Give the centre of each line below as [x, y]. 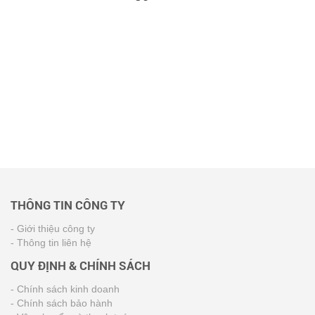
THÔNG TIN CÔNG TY [68, 205]
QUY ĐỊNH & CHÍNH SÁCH [81, 266]
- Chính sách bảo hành [62, 303]
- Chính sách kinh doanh [65, 289]
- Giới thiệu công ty [53, 229]
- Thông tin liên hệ [51, 243]
